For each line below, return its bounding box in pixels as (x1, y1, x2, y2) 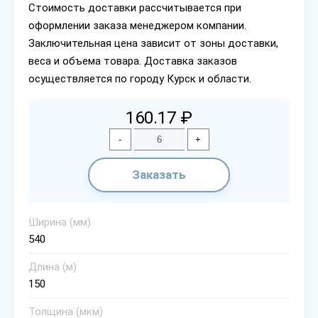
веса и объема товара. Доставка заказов (28, 55, 237, 67)
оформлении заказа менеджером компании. (28, 19, 246, 32)
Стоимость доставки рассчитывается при (28, 1, 241, 14)
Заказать (132, 168, 186, 182)
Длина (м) (28, 261, 77, 273)
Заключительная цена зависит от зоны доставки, (28, 37, 278, 50)
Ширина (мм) (28, 216, 91, 229)
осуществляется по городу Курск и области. (28, 72, 251, 85)
